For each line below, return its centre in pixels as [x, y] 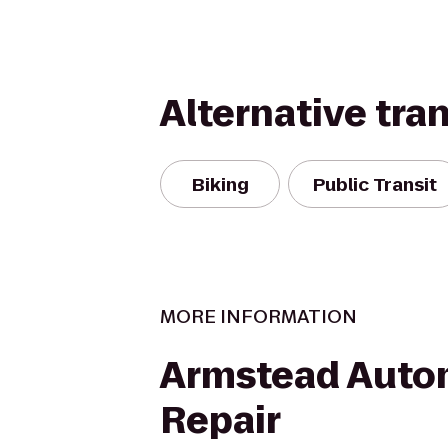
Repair [220, 420]
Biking [220, 184]
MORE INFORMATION [258, 316]
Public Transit [375, 184]
